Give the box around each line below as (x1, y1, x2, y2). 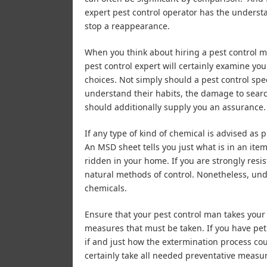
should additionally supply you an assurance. (85, 101, 266, 113)
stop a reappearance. (85, 20, 170, 32)
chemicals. (85, 182, 127, 194)
